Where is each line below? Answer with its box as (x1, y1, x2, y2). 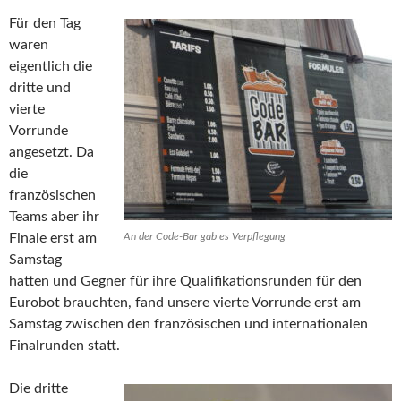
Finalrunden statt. (9, 338, 120, 354)
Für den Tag (9, 16, 81, 31)
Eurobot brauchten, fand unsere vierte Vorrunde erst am (9, 295, 361, 311)
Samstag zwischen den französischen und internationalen (9, 317, 368, 332)
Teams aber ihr (9, 209, 99, 225)
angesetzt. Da (9, 145, 94, 160)
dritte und (9, 81, 71, 96)
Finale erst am (9, 231, 97, 246)
